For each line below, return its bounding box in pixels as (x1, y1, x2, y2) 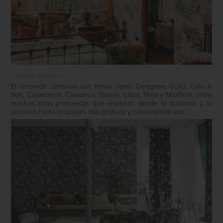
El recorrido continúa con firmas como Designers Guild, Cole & (11, 83, 212, 91)
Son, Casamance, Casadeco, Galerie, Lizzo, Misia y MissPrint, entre (11, 92, 212, 99)
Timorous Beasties (11, 73, 62, 79)
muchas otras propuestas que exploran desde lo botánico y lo (11, 100, 212, 108)
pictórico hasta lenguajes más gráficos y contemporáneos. (11, 109, 186, 116)
